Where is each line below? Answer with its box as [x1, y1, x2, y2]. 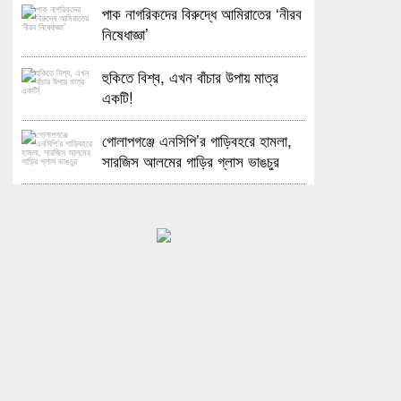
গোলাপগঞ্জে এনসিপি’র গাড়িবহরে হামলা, [102, 129, 293, 152]
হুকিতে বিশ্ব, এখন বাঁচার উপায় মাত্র [102, 65, 279, 89]
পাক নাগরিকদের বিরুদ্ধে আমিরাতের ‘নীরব [102, 2, 303, 25]
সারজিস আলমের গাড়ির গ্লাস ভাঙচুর [102, 149, 280, 173]
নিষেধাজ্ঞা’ [102, 22, 149, 46]
